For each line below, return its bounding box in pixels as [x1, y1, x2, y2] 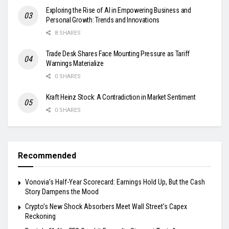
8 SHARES [53, 30, 81, 37]
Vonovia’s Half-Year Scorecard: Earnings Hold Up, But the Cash [25, 178, 205, 187]
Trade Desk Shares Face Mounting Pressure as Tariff [46, 50, 190, 58]
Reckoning [25, 212, 56, 221]
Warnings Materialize [46, 59, 104, 68]
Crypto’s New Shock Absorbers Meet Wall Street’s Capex [25, 202, 187, 211]
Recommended [18, 151, 76, 161]
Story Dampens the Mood [25, 188, 99, 196]
